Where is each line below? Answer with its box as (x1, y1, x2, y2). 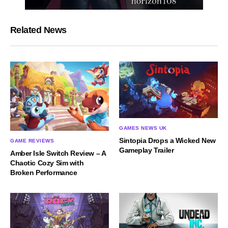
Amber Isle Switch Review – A (10, 149, 106, 157)
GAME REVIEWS (10, 137, 54, 144)
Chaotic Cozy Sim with (10, 158, 84, 167)
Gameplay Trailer (119, 146, 174, 154)
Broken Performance (10, 168, 77, 177)
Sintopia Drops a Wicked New (119, 136, 216, 145)
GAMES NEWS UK (119, 125, 167, 131)
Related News (10, 24, 67, 35)
